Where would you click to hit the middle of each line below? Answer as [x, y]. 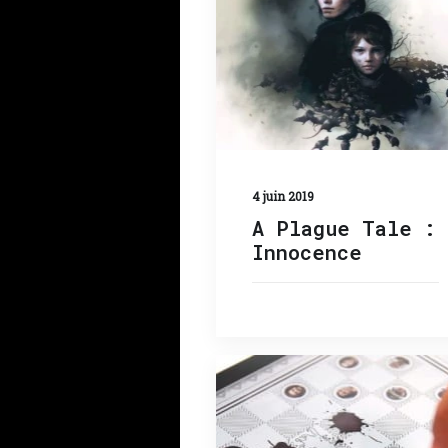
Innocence [307, 251]
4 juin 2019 [283, 195]
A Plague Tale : [344, 227]
